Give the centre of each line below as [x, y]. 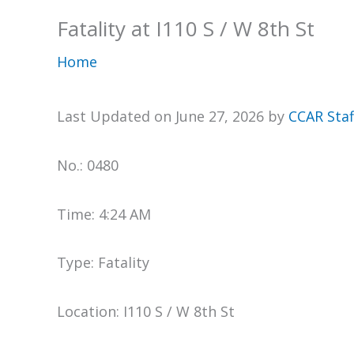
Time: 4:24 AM [104, 214]
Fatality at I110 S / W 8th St [186, 28]
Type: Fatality [103, 263]
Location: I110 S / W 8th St [146, 312]
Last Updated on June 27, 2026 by [173, 116]
